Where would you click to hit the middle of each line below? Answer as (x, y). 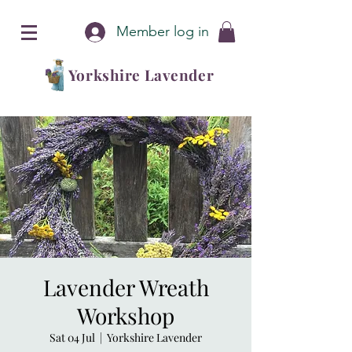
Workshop (126, 316)
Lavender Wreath (126, 288)
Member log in (163, 31)
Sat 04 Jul (72, 338)
